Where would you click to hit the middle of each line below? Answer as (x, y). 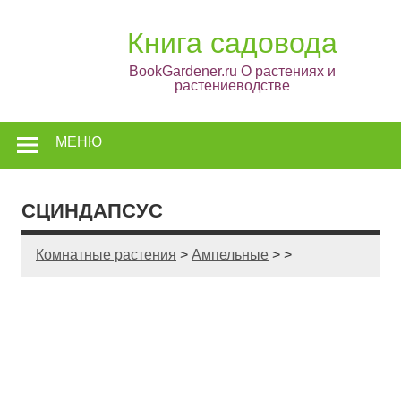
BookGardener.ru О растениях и (232, 71)
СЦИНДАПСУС (92, 210)
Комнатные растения (106, 255)
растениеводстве (232, 85)
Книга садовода (232, 43)
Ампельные (230, 255)
